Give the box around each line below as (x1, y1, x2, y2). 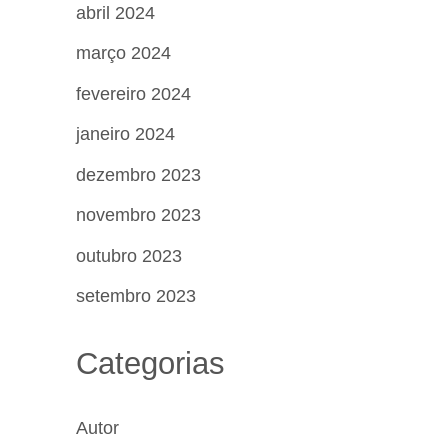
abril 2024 (76, 2, 155, 23)
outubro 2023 (76, 245, 182, 266)
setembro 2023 (76, 286, 196, 306)
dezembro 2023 (76, 164, 201, 185)
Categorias (76, 345, 225, 380)
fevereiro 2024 (76, 83, 191, 104)
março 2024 (76, 43, 171, 63)
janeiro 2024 (76, 124, 175, 144)
